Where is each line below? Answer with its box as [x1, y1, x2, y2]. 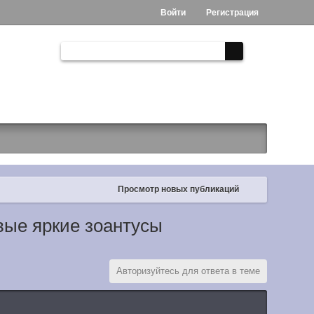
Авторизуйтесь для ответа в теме [116, 266, 260, 276]
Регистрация [203, 8, 259, 17]
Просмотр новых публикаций [117, 185, 239, 193]
